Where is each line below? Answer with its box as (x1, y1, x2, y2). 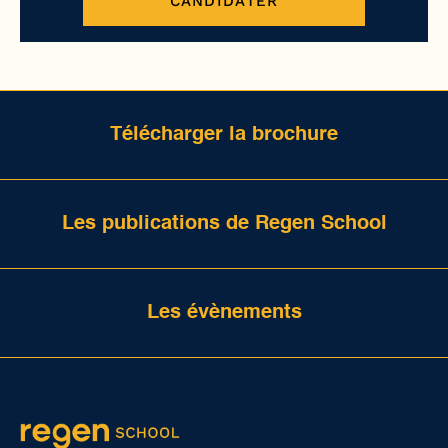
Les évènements (146, 303, 302, 323)
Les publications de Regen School (61, 214, 387, 234)
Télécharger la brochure (110, 125, 338, 145)
